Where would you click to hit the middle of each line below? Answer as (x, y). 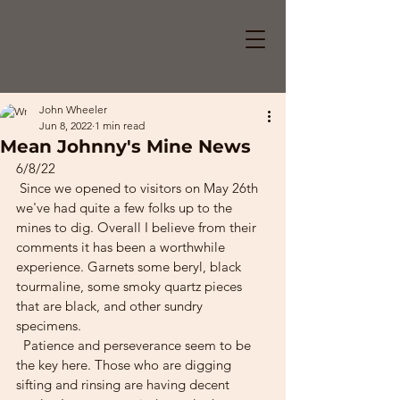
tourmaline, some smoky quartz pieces (131, 286)
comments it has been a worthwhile (122, 247)
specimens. (49, 325)
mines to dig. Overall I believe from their (138, 227)
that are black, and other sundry (111, 306)
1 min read (120, 125)
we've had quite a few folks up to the (126, 208)
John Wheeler (73, 109)
